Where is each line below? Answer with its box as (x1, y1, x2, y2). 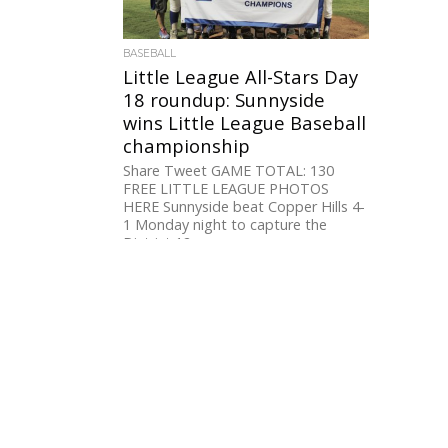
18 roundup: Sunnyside (123, 87, 326, 113)
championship (123, 133, 251, 159)
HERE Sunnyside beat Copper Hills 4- (123, 197, 366, 217)
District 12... (123, 233, 201, 253)
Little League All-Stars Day (123, 64, 359, 90)
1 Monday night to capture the (123, 215, 328, 235)
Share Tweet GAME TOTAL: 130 (123, 161, 335, 181)
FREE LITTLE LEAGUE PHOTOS (123, 179, 330, 199)
